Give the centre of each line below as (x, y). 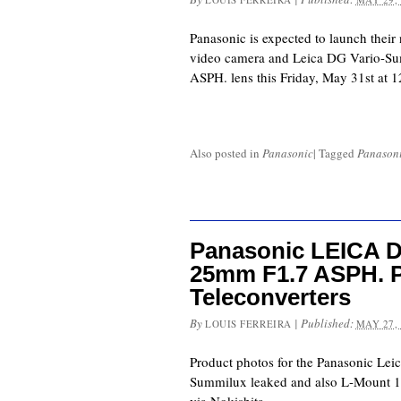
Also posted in (226, 154)
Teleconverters (270, 298)
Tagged (338, 154)
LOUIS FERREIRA (248, 324)
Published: (328, 324)
